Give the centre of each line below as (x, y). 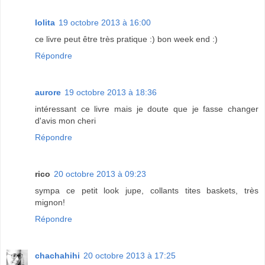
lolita (45, 22)
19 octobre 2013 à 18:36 (111, 92)
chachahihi (57, 255)
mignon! (50, 202)
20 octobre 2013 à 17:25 (130, 255)
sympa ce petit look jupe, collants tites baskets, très (147, 190)
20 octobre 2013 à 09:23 (100, 174)
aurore (48, 92)
